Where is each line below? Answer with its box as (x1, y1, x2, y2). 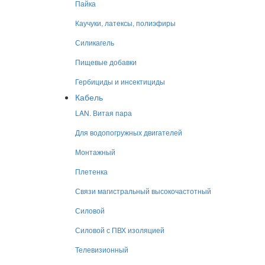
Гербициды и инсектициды (75, 76, 165, 86)
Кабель (75, 91, 103, 103)
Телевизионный (75, 244, 128, 254)
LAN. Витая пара (75, 108, 132, 118)
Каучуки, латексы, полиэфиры (75, 18, 176, 28)
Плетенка (75, 166, 108, 176)
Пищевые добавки (75, 57, 137, 67)
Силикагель (75, 37, 114, 47)
